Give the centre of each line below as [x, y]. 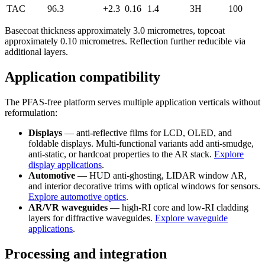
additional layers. [36, 52]
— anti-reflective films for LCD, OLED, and [147, 132]
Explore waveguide [191, 218]
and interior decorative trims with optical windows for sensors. [144, 186]
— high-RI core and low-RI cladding [178, 207]
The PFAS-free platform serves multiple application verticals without [132, 102]
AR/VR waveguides [68, 207]
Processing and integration [86, 253]
